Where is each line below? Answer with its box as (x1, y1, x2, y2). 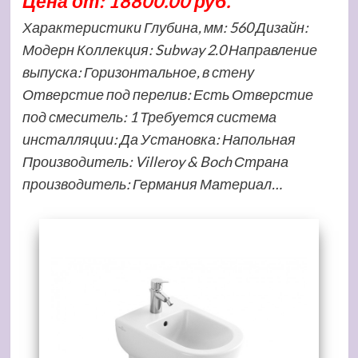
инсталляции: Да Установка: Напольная (22, 130, 296, 148)
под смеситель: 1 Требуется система (22, 108, 276, 125)
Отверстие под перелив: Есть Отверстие (22, 86, 313, 103)
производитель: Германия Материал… (22, 175, 282, 193)
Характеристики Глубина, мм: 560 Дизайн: (22, 18, 308, 36)
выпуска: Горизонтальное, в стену (22, 63, 254, 81)
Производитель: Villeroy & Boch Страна (22, 153, 288, 170)
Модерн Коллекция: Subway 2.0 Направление (22, 41, 317, 58)
